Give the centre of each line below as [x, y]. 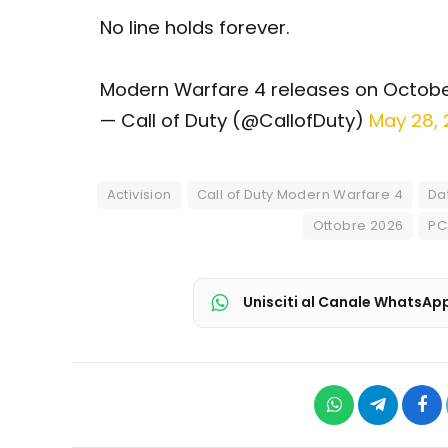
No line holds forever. [194, 28]
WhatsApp [371, 419]
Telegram [410, 419]
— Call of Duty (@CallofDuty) [234, 121]
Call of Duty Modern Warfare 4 [299, 194]
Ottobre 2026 [358, 225]
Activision [139, 194]
